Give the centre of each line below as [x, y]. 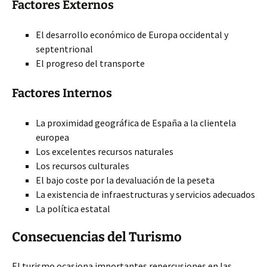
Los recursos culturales [83, 166]
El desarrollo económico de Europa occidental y [132, 35]
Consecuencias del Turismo [97, 237]
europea [52, 137]
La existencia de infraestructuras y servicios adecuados [145, 194]
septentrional [64, 49]
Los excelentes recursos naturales [105, 151]
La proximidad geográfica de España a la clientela [136, 123]
